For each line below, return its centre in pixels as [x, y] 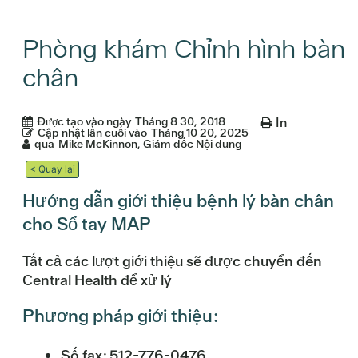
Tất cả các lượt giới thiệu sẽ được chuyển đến [172, 261]
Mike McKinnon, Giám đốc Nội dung [150, 144]
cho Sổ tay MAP [87, 225]
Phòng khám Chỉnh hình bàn [184, 49]
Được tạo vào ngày [84, 122]
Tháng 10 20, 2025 [200, 133]
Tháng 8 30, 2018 [180, 122]
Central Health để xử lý [97, 280]
